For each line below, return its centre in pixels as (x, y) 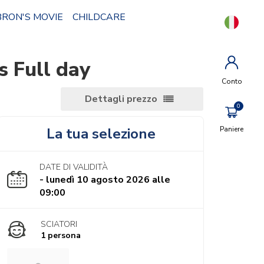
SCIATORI (59, 224)
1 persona (61, 235)
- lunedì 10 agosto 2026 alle (105, 180)
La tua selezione (101, 134)
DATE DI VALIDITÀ (74, 167)
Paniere (232, 129)
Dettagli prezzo (121, 99)
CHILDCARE (99, 17)
